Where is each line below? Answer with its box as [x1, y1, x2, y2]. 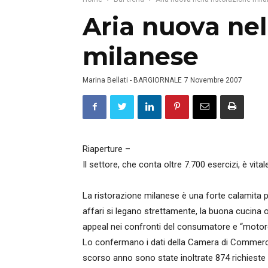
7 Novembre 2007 [184, 76, 242, 84]
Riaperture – [83, 144, 130, 154]
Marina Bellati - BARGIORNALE [83, 76, 182, 84]
